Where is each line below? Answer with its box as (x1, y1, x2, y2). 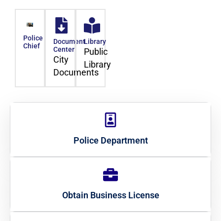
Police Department (73, 135, 148, 146)
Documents (53, 68, 99, 78)
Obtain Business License (62, 190, 159, 201)
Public (83, 47, 108, 57)
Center (53, 45, 75, 54)
